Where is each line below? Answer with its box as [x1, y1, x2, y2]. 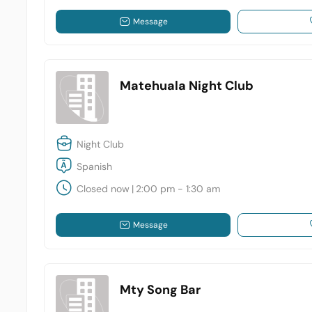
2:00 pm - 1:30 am [136, 182, 221, 195]
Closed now [77, 182, 130, 195]
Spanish [77, 159, 113, 173]
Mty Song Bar [120, 281, 201, 298]
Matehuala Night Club [120, 77, 254, 95]
